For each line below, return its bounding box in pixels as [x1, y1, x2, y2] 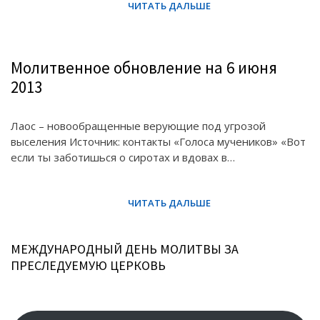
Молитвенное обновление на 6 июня [11, 57, 277, 78]
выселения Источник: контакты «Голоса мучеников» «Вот [11, 134, 306, 149]
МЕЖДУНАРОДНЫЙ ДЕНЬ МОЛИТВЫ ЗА [11, 241, 239, 257]
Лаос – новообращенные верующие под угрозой [11, 119, 266, 133]
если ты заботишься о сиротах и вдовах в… [11, 150, 235, 164]
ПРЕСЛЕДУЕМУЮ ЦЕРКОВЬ [11, 257, 166, 274]
